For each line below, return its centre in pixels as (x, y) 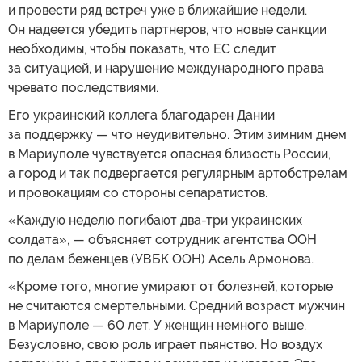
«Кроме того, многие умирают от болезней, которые (170, 286)
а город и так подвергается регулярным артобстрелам (178, 173)
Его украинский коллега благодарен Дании (141, 115)
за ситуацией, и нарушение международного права (166, 68)
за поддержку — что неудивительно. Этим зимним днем (177, 134)
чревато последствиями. (83, 87)
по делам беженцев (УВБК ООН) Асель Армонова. (161, 259)
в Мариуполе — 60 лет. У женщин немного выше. (157, 325)
